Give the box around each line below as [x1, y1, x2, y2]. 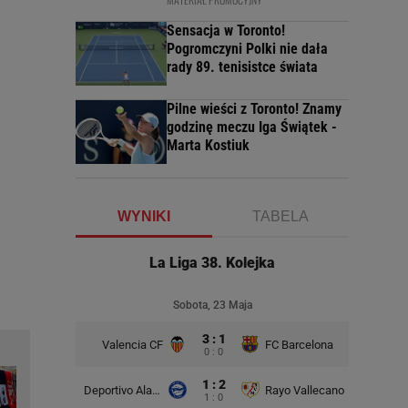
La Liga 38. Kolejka [149, 254, 275, 272]
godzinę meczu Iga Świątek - [167, 118, 337, 137]
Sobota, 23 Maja [172, 299, 252, 312]
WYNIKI [117, 209, 170, 225]
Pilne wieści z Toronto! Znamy [167, 100, 342, 118]
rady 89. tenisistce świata [167, 58, 318, 76]
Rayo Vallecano [264, 382, 344, 397]
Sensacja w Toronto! [167, 22, 285, 40]
